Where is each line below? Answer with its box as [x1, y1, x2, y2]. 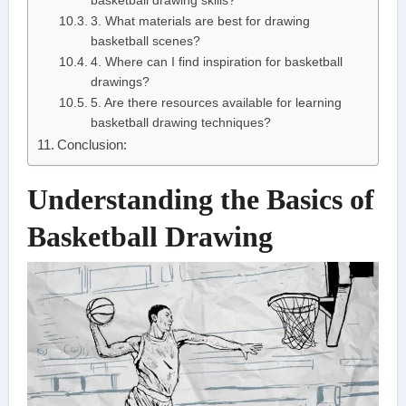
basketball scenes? [90, 34, 200, 49]
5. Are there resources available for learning [90, 96, 342, 111]
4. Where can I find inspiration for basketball [90, 55, 343, 70]
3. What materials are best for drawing [90, 14, 310, 29]
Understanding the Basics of [26, 183, 374, 217]
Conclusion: [56, 137, 127, 153]
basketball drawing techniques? [90, 116, 271, 130]
